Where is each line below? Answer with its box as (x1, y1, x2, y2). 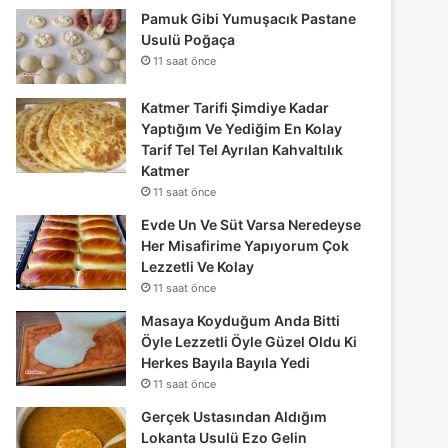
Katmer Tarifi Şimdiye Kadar (141, 98, 330, 116)
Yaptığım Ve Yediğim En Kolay (141, 119, 343, 137)
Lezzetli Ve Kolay (141, 257, 255, 275)
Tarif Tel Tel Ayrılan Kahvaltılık (141, 140, 344, 158)
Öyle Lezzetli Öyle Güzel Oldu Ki (141, 332, 358, 350)
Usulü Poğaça (141, 30, 236, 48)
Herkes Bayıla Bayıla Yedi (141, 353, 311, 371)
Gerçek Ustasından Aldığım (141, 407, 328, 425)
